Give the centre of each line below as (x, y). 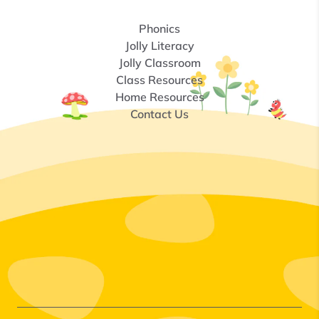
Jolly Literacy (159, 45)
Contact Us (159, 114)
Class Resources (159, 79)
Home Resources (159, 96)
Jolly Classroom (159, 62)
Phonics (159, 28)
